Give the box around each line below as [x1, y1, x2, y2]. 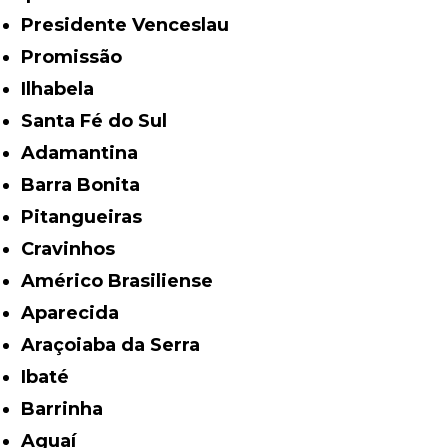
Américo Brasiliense [35, 269, 214, 292]
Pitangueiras [34, 205, 143, 228]
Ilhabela [26, 77, 95, 100]
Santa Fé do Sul [33, 109, 168, 132]
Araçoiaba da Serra [35, 333, 201, 356]
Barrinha [35, 397, 104, 420]
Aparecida [35, 301, 120, 324]
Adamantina [35, 141, 139, 164]
